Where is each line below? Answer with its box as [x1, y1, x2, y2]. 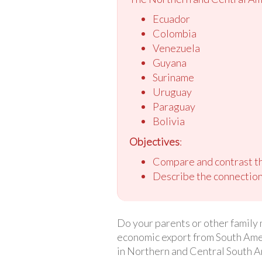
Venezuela [152, 41, 200, 54]
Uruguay [152, 85, 192, 98]
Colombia [152, 26, 196, 40]
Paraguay [152, 99, 195, 113]
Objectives [129, 135, 180, 148]
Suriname [152, 70, 194, 84]
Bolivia [152, 114, 185, 127]
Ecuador [152, 12, 190, 25]
